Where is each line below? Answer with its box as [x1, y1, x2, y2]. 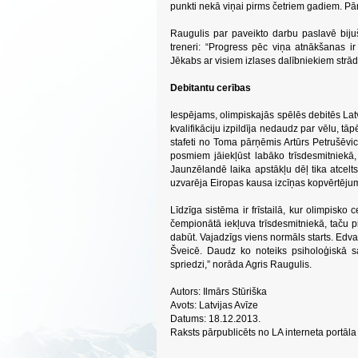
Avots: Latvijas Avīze [170, 300, 258, 311]
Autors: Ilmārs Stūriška [170, 286, 267, 297]
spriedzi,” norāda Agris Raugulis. [170, 259, 312, 270]
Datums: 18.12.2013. [170, 313, 261, 324]
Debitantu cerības [170, 82, 251, 93]
